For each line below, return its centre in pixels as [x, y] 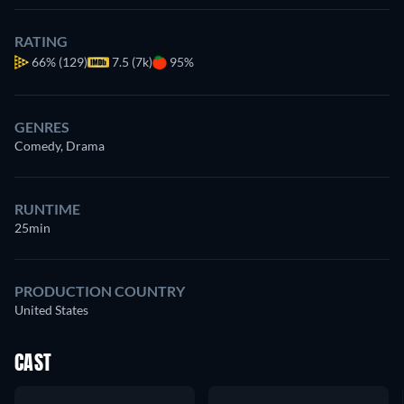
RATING [41, 41]
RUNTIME [47, 209]
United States [51, 310]
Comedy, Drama [60, 146]
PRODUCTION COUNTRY [100, 291]
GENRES [42, 127]
